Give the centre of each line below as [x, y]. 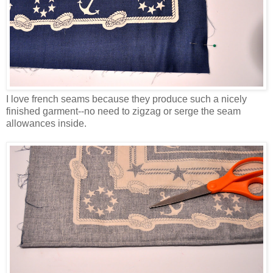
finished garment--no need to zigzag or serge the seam [123, 111]
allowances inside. [46, 123]
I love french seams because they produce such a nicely [126, 99]
